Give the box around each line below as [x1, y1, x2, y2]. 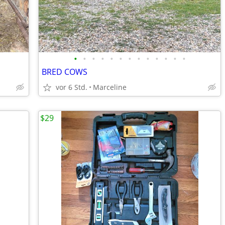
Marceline [93, 82, 127, 92]
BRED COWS [42, 66, 87, 77]
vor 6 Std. [56, 82, 87, 92]
